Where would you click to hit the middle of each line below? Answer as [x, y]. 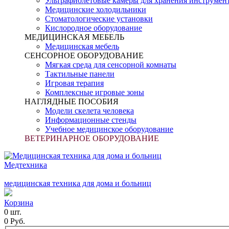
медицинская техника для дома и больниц [78, 183]
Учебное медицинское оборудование [109, 129]
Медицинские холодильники [96, 9]
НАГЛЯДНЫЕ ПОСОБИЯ [72, 101]
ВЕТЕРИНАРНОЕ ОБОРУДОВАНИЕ [92, 138]
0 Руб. [15, 221]
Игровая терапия [74, 83]
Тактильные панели [80, 74]
